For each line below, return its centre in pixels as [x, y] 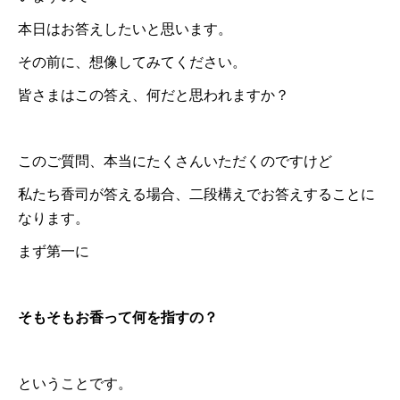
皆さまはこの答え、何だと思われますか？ [154, 95]
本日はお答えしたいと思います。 [125, 29]
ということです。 [75, 383]
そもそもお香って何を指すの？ [118, 317]
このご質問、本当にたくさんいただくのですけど [175, 161]
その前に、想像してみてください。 [132, 62]
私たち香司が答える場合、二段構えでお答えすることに [196, 194]
